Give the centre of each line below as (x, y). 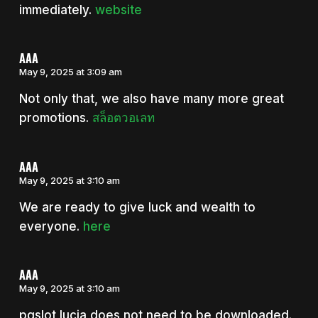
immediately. (57, 10)
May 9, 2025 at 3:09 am (70, 72)
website (118, 10)
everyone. (51, 226)
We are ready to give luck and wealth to (137, 207)
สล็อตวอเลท (123, 118)
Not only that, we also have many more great (151, 99)
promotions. (55, 118)
